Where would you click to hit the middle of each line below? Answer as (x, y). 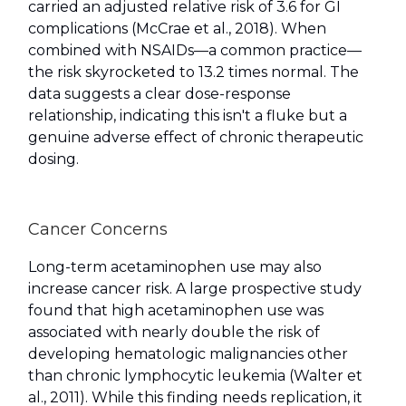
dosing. (53, 159)
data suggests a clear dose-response (159, 94)
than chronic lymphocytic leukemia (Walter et (195, 376)
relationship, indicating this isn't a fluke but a (188, 116)
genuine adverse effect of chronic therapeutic (196, 138)
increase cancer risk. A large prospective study (195, 289)
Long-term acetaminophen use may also (175, 267)
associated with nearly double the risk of (174, 333)
